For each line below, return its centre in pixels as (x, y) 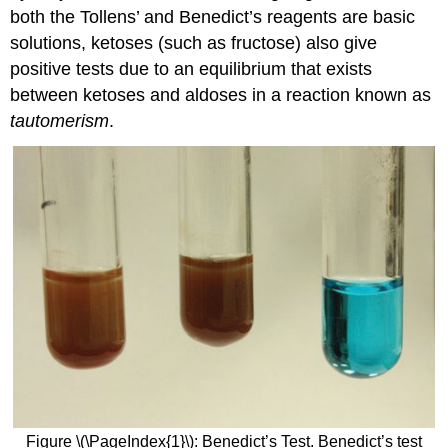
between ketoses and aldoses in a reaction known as (221, 94)
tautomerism (60, 120)
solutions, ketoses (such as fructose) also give (194, 42)
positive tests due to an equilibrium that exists (191, 68)
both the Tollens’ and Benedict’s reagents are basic (213, 16)
